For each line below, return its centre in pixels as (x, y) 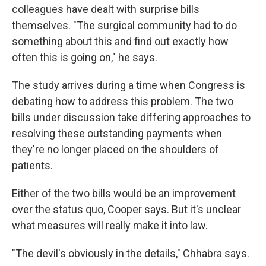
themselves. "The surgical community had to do (124, 26)
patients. (32, 166)
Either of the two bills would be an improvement (124, 194)
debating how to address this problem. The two (123, 102)
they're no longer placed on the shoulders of (115, 150)
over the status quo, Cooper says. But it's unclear (126, 210)
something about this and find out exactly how (120, 42)
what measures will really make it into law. (110, 226)
